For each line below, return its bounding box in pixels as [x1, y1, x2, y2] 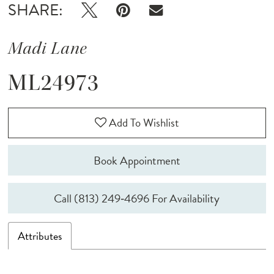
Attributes [18, 228, 62, 245]
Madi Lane [8, 37, 88, 60]
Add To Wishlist [109, 114, 180, 132]
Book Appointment [93, 151, 180, 169]
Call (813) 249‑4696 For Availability [54, 189, 220, 207]
